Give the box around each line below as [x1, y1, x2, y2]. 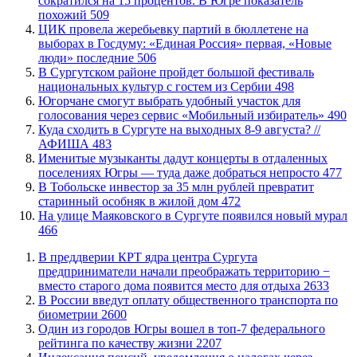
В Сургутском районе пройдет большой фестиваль [38, 65, 314, 79]
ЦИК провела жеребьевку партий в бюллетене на [38, 22, 308, 36]
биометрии [38, 307, 101, 321]
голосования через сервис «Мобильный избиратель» [38, 108, 328, 122]
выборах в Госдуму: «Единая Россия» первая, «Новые [38, 36, 331, 50]
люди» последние [38, 50, 137, 65]
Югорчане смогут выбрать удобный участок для [38, 93, 300, 108]
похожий [38, 7, 90, 22]
